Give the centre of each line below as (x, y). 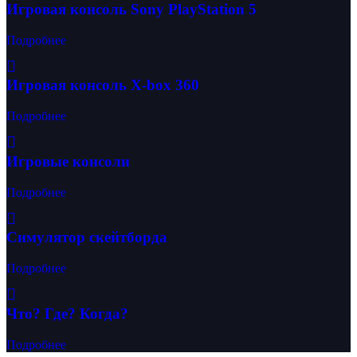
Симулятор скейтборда (87, 237)
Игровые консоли (68, 161)
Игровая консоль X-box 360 (103, 85)
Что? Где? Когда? (67, 313)
